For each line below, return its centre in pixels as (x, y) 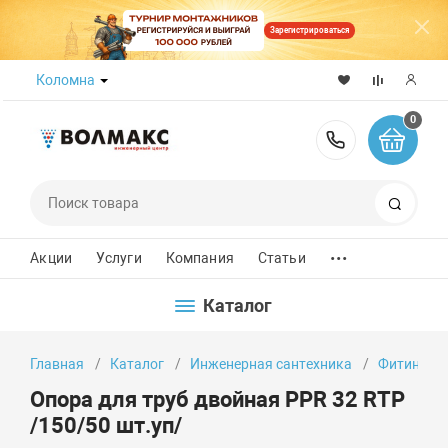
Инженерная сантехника (271, 364)
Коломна (66, 80)
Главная (57, 364)
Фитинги (406, 364)
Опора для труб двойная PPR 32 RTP (218, 399)
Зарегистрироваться (309, 30)
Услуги (118, 258)
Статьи (281, 258)
